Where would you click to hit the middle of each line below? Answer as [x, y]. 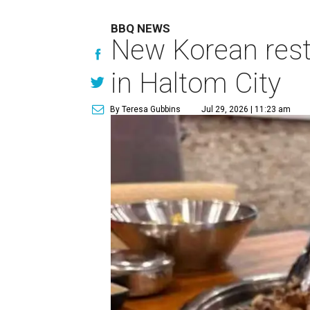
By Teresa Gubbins [146, 109]
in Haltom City [196, 83]
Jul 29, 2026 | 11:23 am [246, 109]
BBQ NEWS [141, 28]
